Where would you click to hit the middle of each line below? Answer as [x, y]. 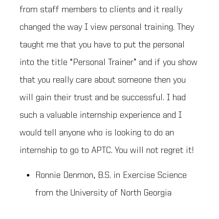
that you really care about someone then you [103, 80]
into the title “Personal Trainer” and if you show [109, 63]
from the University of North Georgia [103, 193]
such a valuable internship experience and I [101, 116]
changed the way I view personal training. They [107, 28]
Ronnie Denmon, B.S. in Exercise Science [111, 175]
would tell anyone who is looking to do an [97, 133]
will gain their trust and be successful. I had [103, 98]
